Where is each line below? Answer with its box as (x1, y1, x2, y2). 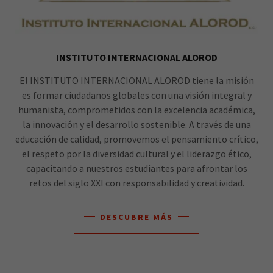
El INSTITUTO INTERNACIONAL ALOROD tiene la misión (19, 74, 254, 87)
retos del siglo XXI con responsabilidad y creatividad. (29, 176, 244, 189)
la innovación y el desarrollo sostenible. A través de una (22, 118, 251, 130)
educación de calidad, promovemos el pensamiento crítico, (15, 132, 258, 145)
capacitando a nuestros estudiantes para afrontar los (26, 161, 247, 174)
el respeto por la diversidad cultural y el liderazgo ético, (21, 147, 252, 160)
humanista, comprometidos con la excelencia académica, (18, 103, 255, 116)
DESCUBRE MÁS (100, 211, 173, 222)
